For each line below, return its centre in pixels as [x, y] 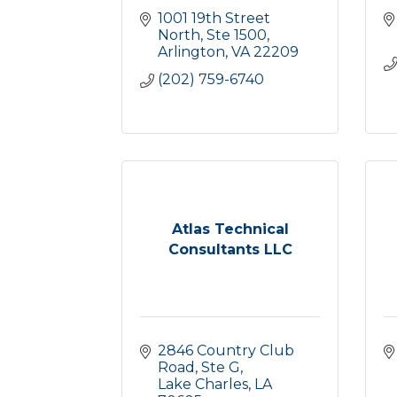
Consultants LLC [230, 249]
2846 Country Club [226, 350]
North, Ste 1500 [212, 35]
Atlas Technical [230, 229]
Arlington [191, 52]
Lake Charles [203, 384]
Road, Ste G [199, 367]
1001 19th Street [214, 18]
